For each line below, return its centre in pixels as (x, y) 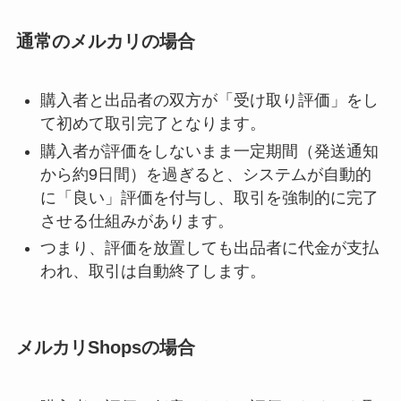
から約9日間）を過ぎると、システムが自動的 (205, 174)
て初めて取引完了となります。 (153, 124)
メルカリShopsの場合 (105, 348)
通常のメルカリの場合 (105, 41)
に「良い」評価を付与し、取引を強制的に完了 (209, 197)
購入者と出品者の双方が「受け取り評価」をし (209, 101)
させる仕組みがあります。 (137, 221)
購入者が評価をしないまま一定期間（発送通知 (209, 151)
